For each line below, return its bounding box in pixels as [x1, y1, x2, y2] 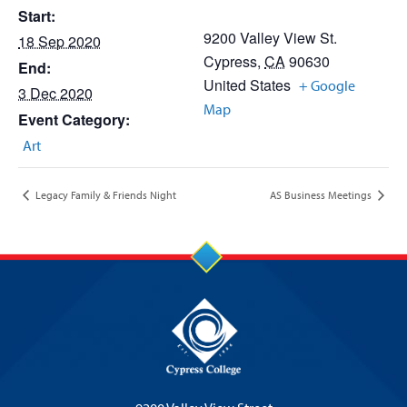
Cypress [203, 51, 257, 72]
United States [203, 74, 291, 95]
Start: [18, 5, 55, 26]
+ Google [299, 76, 355, 94]
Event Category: [18, 109, 130, 130]
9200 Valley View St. [203, 27, 337, 48]
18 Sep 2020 [18, 31, 101, 52]
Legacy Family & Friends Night [33, 187, 176, 202]
